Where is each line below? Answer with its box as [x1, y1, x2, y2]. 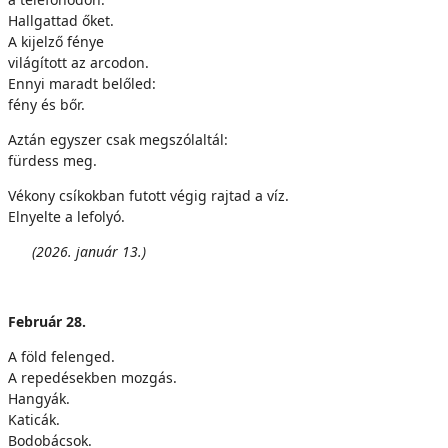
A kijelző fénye [8, 32, 104, 51]
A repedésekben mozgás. [8, 368, 177, 387]
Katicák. [8, 410, 60, 429]
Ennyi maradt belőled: [8, 74, 156, 93]
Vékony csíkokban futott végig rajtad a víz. [8, 186, 289, 205]
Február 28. [8, 312, 86, 331]
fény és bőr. [8, 95, 85, 114]
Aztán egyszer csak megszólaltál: [8, 130, 228, 149]
